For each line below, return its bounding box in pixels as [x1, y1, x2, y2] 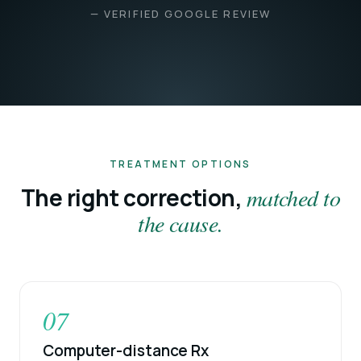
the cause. [138, 208, 223, 239]
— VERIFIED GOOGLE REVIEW [90, 6, 271, 21]
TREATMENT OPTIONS [110, 157, 251, 172]
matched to [246, 182, 341, 214]
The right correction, [20, 182, 247, 214]
